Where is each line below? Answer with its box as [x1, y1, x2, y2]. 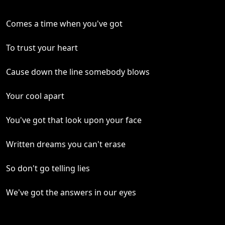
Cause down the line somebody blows [6, 66, 150, 77]
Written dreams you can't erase [6, 139, 126, 150]
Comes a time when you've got [6, 18, 123, 29]
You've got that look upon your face [6, 115, 142, 126]
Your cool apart [6, 90, 64, 101]
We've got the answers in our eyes [6, 187, 136, 198]
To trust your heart [6, 42, 78, 53]
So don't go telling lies [6, 163, 90, 174]
